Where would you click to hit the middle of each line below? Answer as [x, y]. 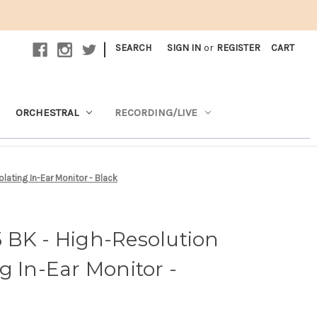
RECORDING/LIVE [156, 112]
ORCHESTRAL [47, 112]
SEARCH [134, 47]
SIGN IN [184, 47]
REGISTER [239, 47]
